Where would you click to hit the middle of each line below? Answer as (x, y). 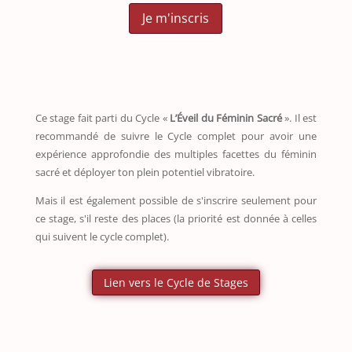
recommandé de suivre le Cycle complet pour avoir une (176, 136)
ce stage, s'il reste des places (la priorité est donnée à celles (176, 218)
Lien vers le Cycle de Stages (176, 283)
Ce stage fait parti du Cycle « (103, 117)
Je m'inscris (176, 18)
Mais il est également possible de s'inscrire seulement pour (176, 200)
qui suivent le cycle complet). (102, 236)
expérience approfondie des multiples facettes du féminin (176, 154)
